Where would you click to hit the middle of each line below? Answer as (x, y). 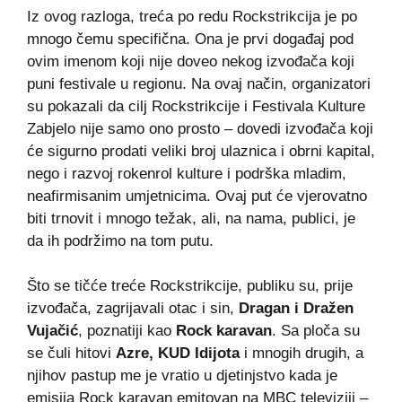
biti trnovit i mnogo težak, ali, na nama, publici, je (191, 218)
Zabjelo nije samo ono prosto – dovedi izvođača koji (200, 128)
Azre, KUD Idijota (178, 353)
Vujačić (52, 330)
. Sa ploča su (316, 330)
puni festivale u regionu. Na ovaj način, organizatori (199, 83)
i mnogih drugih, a (301, 353)
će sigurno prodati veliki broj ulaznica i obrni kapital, (201, 151)
